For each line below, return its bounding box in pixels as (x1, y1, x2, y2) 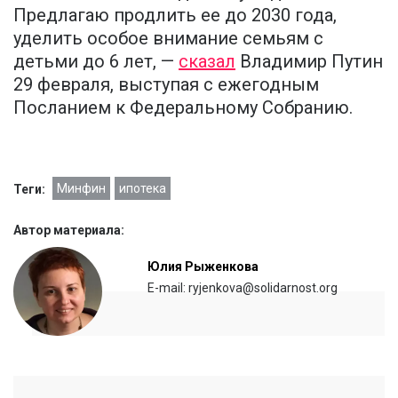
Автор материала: (13, 223, 124, 238)
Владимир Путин (235, 51, 383, 73)
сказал (179, 51, 235, 73)
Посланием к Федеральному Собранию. (13, 97, 353, 119)
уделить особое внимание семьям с (13, 28, 323, 50)
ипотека (119, 181, 166, 196)
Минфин (57, 181, 106, 196)
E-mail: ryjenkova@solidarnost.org (147, 281, 338, 296)
